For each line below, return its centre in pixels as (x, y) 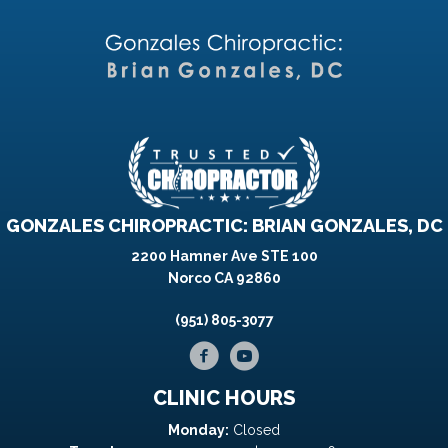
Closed (254, 430)
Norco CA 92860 (224, 278)
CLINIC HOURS (224, 398)
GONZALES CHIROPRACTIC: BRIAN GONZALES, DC (224, 226)
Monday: (198, 430)
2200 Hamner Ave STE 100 (224, 256)
